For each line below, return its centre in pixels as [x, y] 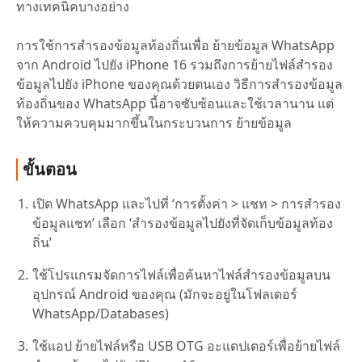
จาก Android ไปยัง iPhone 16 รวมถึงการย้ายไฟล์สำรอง [175, 64]
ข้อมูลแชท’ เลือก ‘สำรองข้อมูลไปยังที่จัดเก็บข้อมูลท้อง [183, 223]
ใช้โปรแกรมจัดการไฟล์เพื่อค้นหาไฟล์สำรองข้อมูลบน [181, 274]
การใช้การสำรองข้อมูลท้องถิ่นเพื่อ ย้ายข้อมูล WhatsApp [175, 45]
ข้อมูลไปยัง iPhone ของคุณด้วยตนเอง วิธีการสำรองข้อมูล [179, 84]
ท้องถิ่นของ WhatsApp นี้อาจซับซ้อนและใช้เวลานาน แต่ [175, 103]
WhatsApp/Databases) [101, 313]
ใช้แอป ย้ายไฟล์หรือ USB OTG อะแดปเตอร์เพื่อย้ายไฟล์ [186, 345]
